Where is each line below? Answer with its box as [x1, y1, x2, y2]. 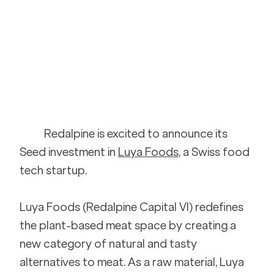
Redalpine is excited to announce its [44, 127, 230, 141]
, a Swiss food [179, 146, 252, 159]
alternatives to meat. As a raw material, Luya [20, 256, 246, 269]
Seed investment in [20, 146, 118, 159]
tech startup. [20, 164, 89, 177]
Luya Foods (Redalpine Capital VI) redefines [20, 201, 246, 214]
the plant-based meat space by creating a [20, 219, 239, 232]
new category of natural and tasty [20, 237, 199, 251]
